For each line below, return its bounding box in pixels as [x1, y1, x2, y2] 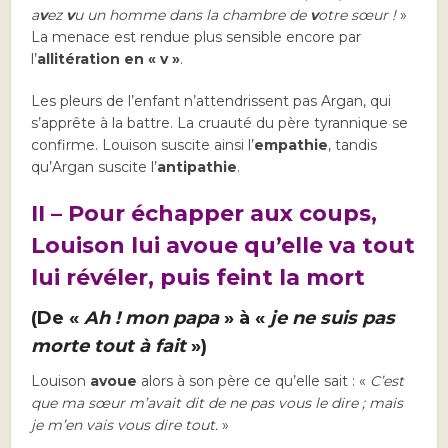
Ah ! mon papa [84, 307, 220, 330]
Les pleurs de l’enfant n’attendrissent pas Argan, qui [31, 92, 392, 111]
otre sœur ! [318, 6, 397, 25]
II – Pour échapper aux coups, [31, 200, 378, 228]
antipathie [157, 158, 238, 177]
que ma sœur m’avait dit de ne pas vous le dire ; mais [31, 394, 404, 413]
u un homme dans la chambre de [74, 6, 311, 25]
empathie [254, 136, 329, 155]
